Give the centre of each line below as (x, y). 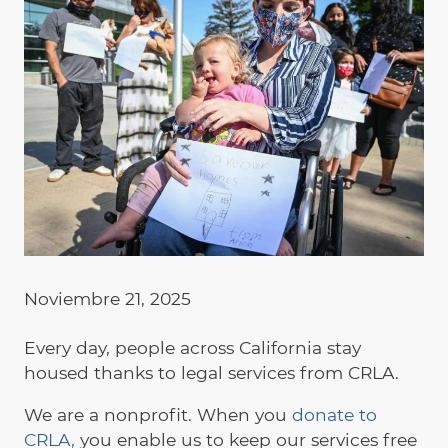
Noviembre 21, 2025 (107, 298)
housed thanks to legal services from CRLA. (211, 372)
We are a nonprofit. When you (158, 415)
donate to (334, 415)
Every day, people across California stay (192, 347)
